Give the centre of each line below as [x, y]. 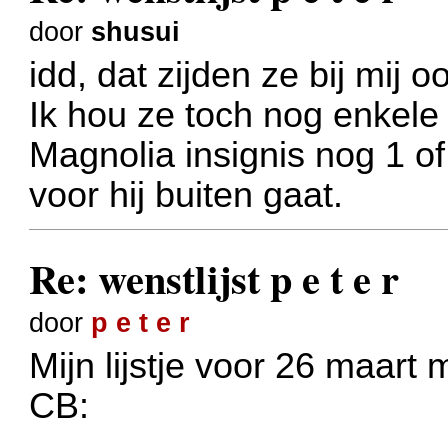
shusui [136, 32]
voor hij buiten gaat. [186, 194]
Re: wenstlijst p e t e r [214, 279]
